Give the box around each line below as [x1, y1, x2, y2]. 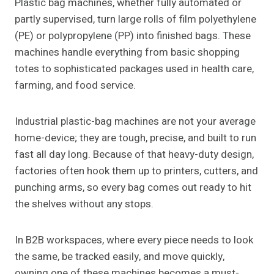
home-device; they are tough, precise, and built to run [15, 130, 256, 146]
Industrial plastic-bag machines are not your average [15, 114, 256, 130]
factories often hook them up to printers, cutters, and [15, 163, 258, 179]
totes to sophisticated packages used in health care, [15, 61, 254, 77]
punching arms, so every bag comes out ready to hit [15, 180, 251, 196]
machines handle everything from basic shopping [15, 45, 240, 61]
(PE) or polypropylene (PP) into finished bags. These [15, 28, 251, 44]
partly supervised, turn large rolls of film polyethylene [15, 12, 256, 28]
